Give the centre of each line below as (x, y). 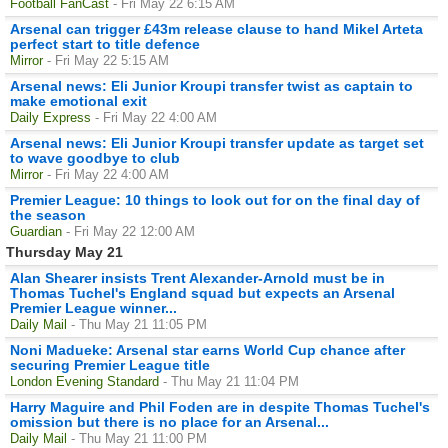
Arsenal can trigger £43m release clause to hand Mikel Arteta (216, 28)
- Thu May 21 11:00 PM (139, 438)
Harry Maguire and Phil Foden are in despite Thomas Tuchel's (220, 406)
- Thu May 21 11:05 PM (139, 324)
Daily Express (50, 117)
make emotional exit (78, 100)
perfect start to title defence (105, 43)
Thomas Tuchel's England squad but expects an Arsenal (202, 292)
